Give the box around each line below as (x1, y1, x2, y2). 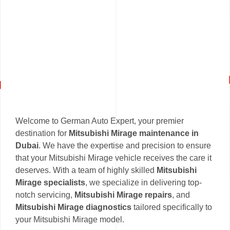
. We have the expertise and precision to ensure (39, 141, 211, 150)
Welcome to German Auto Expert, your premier (15, 116, 184, 125)
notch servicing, (15, 190, 74, 199)
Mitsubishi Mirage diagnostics (15, 202, 131, 212)
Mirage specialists (15, 178, 85, 187)
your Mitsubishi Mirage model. (15, 215, 124, 224)
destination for (15, 128, 69, 138)
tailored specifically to (131, 202, 212, 212)
